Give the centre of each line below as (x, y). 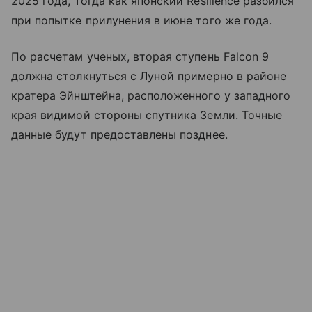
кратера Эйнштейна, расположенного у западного (151, 95)
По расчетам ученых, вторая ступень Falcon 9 (140, 56)
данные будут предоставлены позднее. (119, 134)
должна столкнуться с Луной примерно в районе (149, 76)
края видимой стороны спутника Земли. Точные (147, 115)
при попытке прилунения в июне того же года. (142, 20)
